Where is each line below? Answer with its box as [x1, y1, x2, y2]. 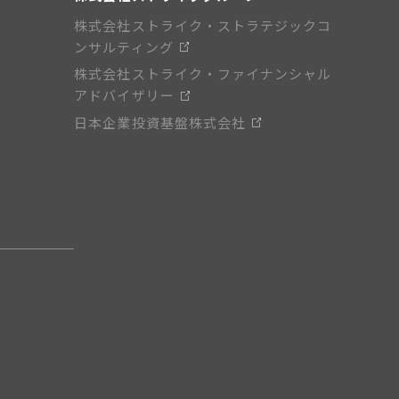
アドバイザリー [74, 85, 175, 105]
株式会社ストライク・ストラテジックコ [74, 16, 332, 36]
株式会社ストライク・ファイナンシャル [74, 64, 332, 84]
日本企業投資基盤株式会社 [74, 112, 246, 132]
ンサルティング [74, 37, 174, 57]
